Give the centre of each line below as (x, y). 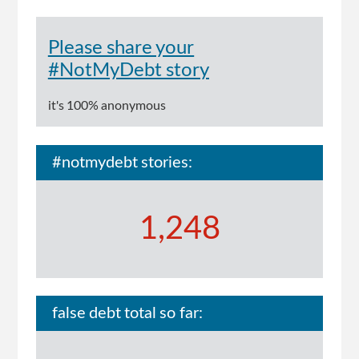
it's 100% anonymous (107, 106)
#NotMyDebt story (128, 71)
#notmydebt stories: (122, 162)
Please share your (121, 48)
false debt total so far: (127, 314)
